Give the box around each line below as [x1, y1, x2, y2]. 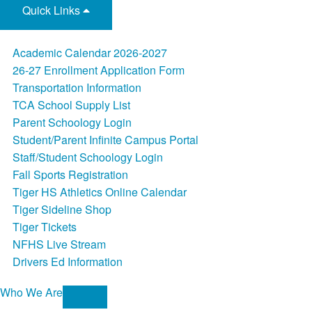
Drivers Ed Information [12, 253, 123, 270]
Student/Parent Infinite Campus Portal [12, 132, 198, 148]
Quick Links [22, 2, 80, 19]
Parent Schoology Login [12, 114, 132, 131]
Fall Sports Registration [12, 166, 128, 183]
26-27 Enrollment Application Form [12, 62, 185, 79]
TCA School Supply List [12, 97, 130, 114]
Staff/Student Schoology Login [12, 149, 163, 166]
